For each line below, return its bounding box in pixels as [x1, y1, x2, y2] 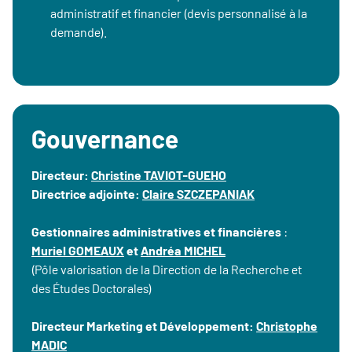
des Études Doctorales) [31, 280, 152, 295]
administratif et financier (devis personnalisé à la [50, 5, 307, 20]
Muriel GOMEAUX [31, 243, 124, 258]
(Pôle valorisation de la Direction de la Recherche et [31, 262, 302, 277]
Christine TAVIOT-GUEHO [91, 167, 226, 182]
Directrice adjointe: [31, 186, 142, 201]
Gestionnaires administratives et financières [31, 224, 284, 239]
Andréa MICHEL [141, 243, 225, 258]
